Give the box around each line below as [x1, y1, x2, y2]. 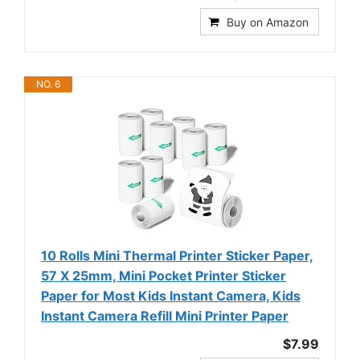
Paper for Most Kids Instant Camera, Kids [41, 288, 301, 305]
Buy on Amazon [227, 15, 309, 30]
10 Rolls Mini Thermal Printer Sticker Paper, [41, 247, 313, 264]
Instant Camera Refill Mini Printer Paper [41, 308, 288, 325]
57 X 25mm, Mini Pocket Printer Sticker [41, 268, 286, 284]
